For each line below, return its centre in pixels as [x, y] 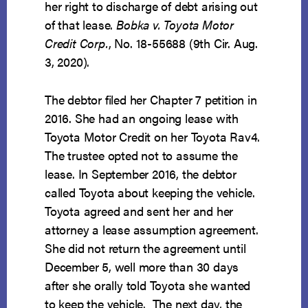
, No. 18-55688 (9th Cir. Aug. [183, 43]
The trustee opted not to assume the [142, 155]
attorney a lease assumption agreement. [153, 230]
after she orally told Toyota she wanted [148, 285]
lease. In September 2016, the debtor [141, 174]
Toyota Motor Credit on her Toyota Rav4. [153, 137]
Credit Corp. [77, 43]
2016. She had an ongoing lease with [142, 118]
